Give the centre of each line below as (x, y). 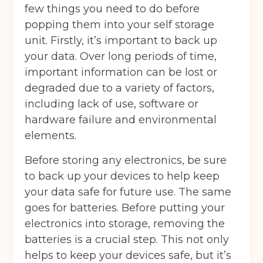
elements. (51, 136)
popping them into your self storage (120, 25)
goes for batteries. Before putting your (125, 208)
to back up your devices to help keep (122, 176)
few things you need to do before (112, 9)
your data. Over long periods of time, (121, 57)
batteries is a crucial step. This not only (127, 240)
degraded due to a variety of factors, (120, 88)
